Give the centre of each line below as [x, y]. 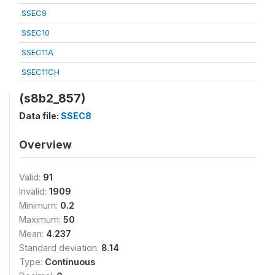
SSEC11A [37, 52]
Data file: [40, 116]
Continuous [70, 262]
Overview [45, 145]
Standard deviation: [60, 248]
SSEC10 [36, 33]
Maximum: [41, 219]
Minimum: [40, 205]
